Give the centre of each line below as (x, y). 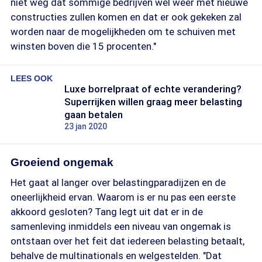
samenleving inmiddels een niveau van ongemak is (121, 226)
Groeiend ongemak (62, 162)
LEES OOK (32, 78)
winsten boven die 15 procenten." (83, 46)
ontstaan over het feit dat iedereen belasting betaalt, (127, 241)
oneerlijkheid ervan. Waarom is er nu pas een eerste (123, 197)
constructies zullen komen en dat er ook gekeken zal (126, 17)
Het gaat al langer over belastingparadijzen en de (118, 182)
